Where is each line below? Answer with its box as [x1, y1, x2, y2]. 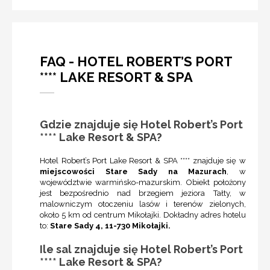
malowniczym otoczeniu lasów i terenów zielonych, [40, 199, 246, 209]
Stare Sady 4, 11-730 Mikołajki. [48, 221, 171, 231]
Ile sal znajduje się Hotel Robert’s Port [40, 243, 243, 256]
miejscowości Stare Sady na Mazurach [40, 167, 227, 177]
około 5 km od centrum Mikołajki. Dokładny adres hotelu [40, 210, 246, 220]
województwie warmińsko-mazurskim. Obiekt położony [40, 178, 246, 187]
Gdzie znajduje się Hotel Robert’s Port [40, 118, 243, 131]
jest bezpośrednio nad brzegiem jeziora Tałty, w [40, 189, 246, 198]
